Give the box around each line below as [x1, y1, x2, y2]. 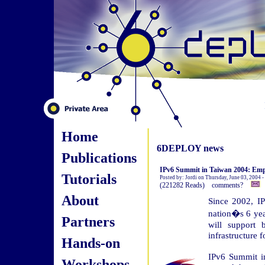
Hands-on [61, 235, 120, 251]
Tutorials [61, 171, 117, 187]
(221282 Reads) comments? [159, 181, 250, 189]
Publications [61, 150, 137, 166]
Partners [61, 214, 115, 230]
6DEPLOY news [156, 143, 224, 153]
